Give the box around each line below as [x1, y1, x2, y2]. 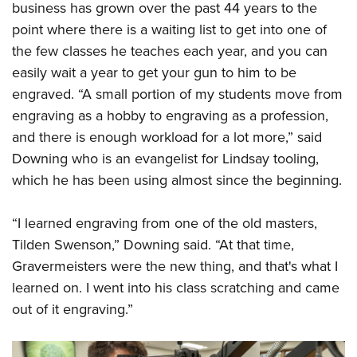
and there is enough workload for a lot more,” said [12, 127, 322, 147]
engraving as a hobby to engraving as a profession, [12, 105, 328, 125]
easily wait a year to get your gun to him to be [12, 62, 296, 82]
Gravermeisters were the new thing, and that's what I [12, 256, 338, 276]
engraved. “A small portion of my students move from [12, 84, 343, 104]
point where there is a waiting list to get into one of [12, 19, 327, 39]
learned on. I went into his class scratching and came [12, 277, 339, 297]
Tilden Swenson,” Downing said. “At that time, [12, 234, 294, 254]
